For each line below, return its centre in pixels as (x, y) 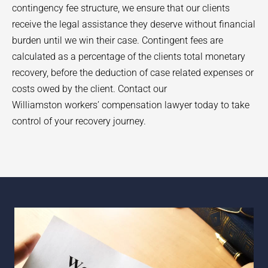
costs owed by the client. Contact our (89, 89)
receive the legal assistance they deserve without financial (134, 24)
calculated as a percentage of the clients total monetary (129, 56)
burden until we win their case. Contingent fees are (118, 40)
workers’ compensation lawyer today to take (156, 105)
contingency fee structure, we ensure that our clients (121, 8)
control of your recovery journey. (79, 121)
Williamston (37, 105)
